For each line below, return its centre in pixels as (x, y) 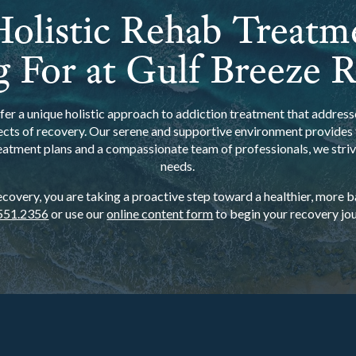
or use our (78, 213)
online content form (160, 213)
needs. (178, 166)
